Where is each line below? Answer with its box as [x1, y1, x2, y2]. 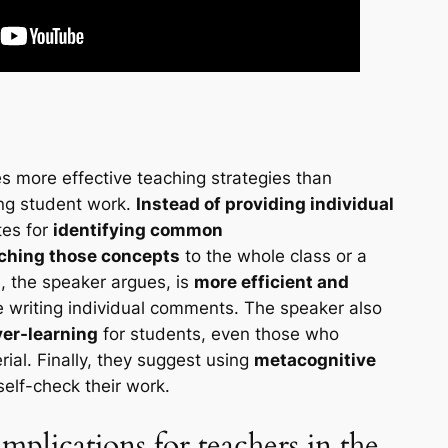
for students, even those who [98, 324, 339, 345]
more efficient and [194, 272, 349, 293]
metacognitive [254, 350, 376, 371]
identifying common [53, 220, 223, 241]
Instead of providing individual [136, 194, 394, 215]
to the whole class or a [180, 246, 367, 267]
